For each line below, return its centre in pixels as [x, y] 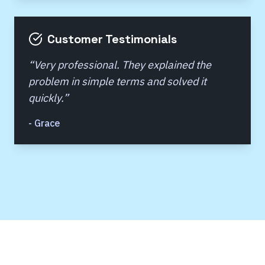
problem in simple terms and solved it [117, 81]
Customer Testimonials [112, 39]
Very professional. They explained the [122, 65]
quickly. [46, 98]
